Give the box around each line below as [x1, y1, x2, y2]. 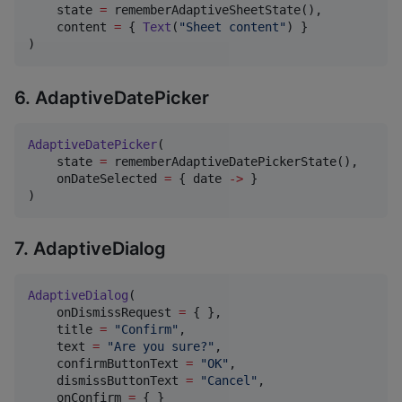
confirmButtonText [28, 356, 186, 371]
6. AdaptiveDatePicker [14, 86, 209, 109]
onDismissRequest [28, 305, 179, 320]
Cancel [207, 373, 250, 389]
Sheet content [186, 20, 279, 35]
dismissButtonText [28, 373, 186, 389]
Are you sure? [114, 339, 207, 354]
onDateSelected [28, 170, 164, 186]
